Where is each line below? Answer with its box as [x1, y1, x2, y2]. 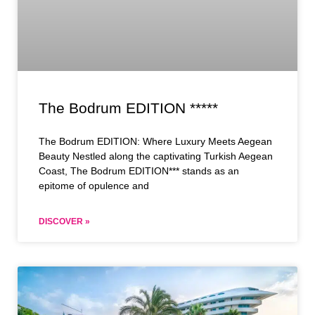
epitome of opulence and [39, 179, 149, 191]
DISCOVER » [39, 216, 90, 226]
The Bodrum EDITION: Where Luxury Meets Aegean [39, 135, 272, 147]
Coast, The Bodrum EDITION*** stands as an [39, 165, 239, 176]
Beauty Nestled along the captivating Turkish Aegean [39, 150, 273, 162]
